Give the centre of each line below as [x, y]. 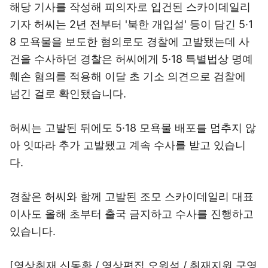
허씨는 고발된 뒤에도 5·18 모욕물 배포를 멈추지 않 [133, 128]
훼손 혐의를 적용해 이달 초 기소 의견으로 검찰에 [128, 76]
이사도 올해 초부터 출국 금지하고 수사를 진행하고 [132, 214]
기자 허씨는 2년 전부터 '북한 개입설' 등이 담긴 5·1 [131, 24]
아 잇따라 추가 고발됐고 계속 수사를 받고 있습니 [128, 145]
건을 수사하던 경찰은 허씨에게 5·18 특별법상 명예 [131, 59]
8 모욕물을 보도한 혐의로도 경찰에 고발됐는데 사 [130, 42]
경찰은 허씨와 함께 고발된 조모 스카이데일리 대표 [132, 197]
